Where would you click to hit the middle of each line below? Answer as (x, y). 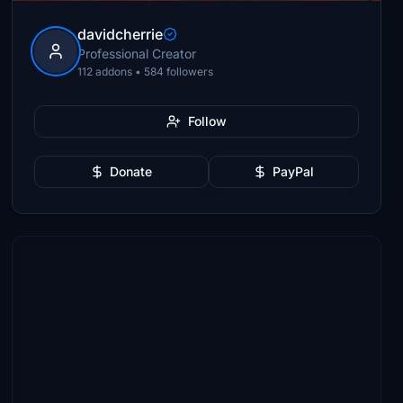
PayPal (294, 171)
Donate (131, 171)
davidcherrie (121, 34)
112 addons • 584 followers (146, 72)
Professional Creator (137, 54)
